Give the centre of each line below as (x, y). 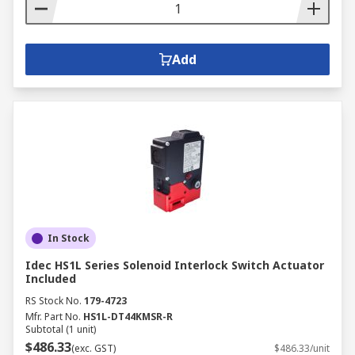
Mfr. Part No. (53, 317)
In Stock (69, 238)
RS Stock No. (53, 301)
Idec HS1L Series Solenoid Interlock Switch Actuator (175, 265)
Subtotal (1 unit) (61, 329)
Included (51, 279)
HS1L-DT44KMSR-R (128, 317)
